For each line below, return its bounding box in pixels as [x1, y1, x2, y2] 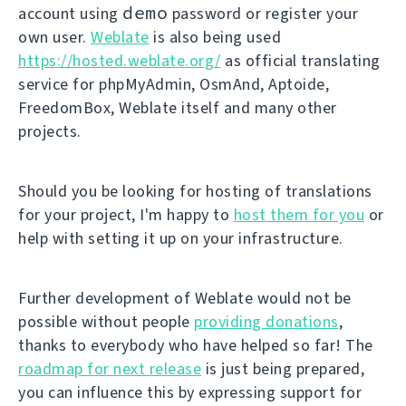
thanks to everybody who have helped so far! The [18, 334, 373, 357]
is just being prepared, [201, 358, 364, 381]
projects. [18, 121, 82, 143]
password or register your [168, 3, 358, 25]
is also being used [149, 26, 281, 49]
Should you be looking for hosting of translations [18, 180, 372, 203]
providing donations [194, 311, 339, 333]
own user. [18, 26, 91, 49]
